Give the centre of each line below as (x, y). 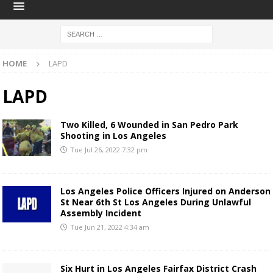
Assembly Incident (101, 213)
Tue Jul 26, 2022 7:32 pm (109, 149)
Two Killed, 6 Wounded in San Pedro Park (149, 124)
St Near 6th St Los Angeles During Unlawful (156, 202)
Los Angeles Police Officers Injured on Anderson (165, 191)
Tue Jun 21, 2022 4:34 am (110, 227)
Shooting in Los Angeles (113, 135)
